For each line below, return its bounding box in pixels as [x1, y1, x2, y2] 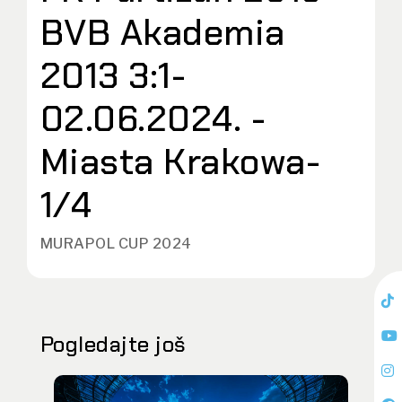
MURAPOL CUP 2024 [40, 235, 192, 253]
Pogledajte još [40, 330, 186, 359]
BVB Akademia [40, 9, 285, 57]
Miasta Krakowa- [40, 138, 321, 186]
